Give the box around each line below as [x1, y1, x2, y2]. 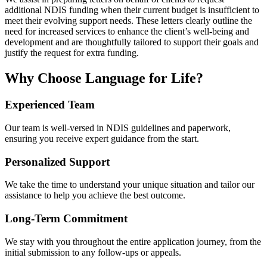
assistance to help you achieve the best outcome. [5, 190, 185, 201]
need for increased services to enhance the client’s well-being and [5, 26, 249, 37]
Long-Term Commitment [5, 212, 128, 225]
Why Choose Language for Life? [5, 70, 203, 86]
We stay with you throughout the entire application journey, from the [5, 236, 261, 247]
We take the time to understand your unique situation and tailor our [5, 179, 254, 190]
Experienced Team [5, 98, 95, 111]
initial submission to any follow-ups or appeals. [5, 247, 181, 257]
